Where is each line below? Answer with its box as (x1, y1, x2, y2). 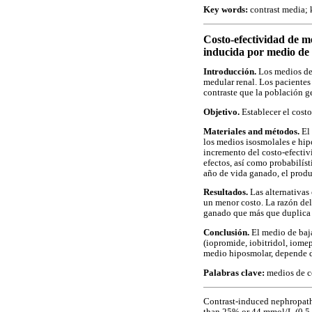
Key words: (203, 4, 248, 15)
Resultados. (203, 187, 250, 198)
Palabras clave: (203, 267, 265, 278)
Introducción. (203, 67, 256, 77)
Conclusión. (203, 227, 249, 237)
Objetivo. (203, 107, 240, 118)
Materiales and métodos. (203, 126, 299, 136)
